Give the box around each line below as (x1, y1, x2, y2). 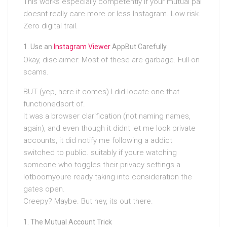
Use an (30, 43, 54, 51)
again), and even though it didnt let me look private (23, 124, 196, 133)
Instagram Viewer (54, 43, 110, 51)
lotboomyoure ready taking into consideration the (23, 172, 192, 182)
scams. (23, 67, 49, 77)
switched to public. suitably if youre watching (23, 148, 177, 158)
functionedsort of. (23, 99, 85, 109)
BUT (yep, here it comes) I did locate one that (23, 87, 179, 97)
